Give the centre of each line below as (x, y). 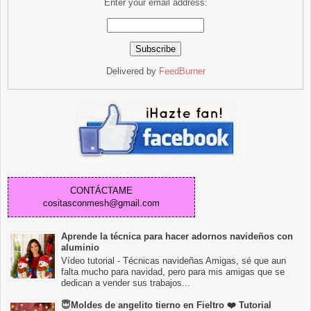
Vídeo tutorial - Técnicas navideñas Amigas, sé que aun (174, 260)
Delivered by (132, 72)
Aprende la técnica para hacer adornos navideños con (177, 237)
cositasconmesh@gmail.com (101, 203)
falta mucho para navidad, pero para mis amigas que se (173, 271)
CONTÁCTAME (101, 191)
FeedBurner (182, 72)
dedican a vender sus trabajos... (126, 283)
